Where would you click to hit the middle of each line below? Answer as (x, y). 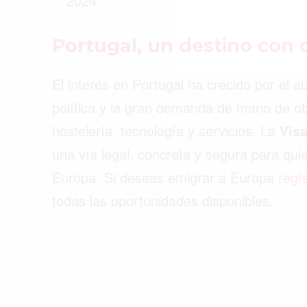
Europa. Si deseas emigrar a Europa (165, 177)
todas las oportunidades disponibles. (163, 200)
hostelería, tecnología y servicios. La (166, 130)
